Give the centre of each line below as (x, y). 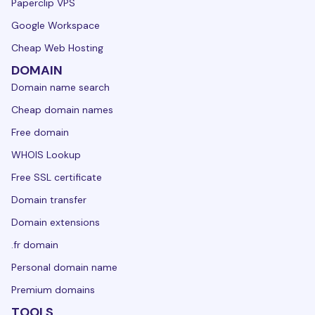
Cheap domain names (62, 110)
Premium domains (53, 290)
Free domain (40, 133)
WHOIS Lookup (46, 155)
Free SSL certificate (57, 178)
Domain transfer (49, 200)
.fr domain (35, 245)
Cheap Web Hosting (57, 48)
